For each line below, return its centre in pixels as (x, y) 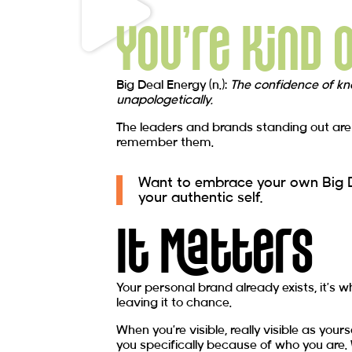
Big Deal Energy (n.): (173, 85)
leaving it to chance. (174, 303)
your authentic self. (200, 198)
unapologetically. (165, 100)
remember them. (165, 143)
